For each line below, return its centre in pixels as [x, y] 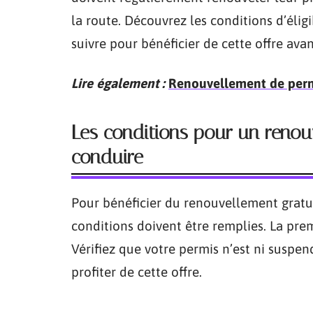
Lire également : [118, 83]
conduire [107, 157]
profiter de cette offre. [137, 272]
